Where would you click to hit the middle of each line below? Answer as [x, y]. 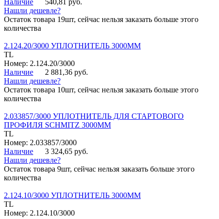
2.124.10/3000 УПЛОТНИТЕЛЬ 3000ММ [72, 196]
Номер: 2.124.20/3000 [39, 64]
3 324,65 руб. [66, 152]
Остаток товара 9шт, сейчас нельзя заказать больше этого [99, 169]
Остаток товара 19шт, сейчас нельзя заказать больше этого [101, 20]
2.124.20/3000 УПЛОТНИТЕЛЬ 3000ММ [72, 46]
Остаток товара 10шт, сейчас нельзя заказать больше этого [101, 90]
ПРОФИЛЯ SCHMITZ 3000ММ [57, 125]
